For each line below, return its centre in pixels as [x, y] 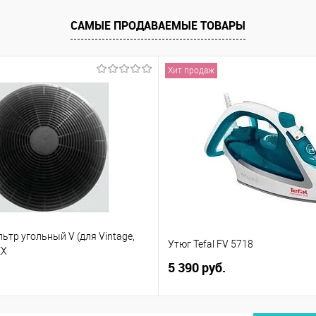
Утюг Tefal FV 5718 [210, 244]
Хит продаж [191, 71]
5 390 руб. [196, 267]
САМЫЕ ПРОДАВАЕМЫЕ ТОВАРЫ [158, 26]
